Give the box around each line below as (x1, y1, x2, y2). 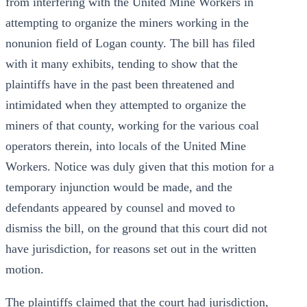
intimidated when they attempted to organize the (5, 98, 246, 112)
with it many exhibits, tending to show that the (5, 57, 238, 71)
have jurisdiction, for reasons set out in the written (5, 242, 256, 256)
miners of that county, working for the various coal (5, 119, 259, 132)
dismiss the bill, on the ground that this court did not (5, 221, 267, 235)
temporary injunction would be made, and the (5, 180, 232, 194)
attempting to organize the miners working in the (5, 16, 249, 29)
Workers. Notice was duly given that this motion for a (5, 160, 274, 173)
